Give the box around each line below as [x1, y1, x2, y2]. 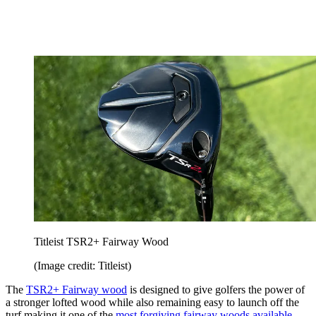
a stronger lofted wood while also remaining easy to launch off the [6, 296, 299, 308]
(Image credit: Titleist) [34, 259, 131, 272]
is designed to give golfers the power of [127, 283, 305, 296]
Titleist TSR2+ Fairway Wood [34, 235, 169, 248]
